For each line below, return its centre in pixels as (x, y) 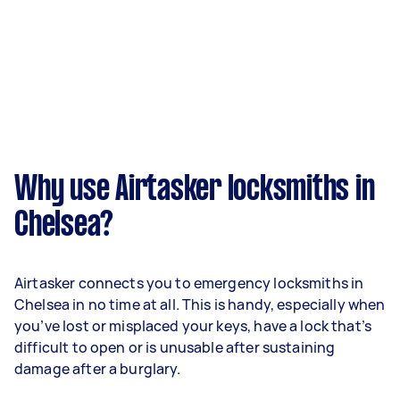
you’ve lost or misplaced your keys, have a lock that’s (193, 326)
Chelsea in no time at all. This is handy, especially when (200, 304)
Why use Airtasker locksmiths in (195, 190)
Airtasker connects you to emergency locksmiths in (189, 283)
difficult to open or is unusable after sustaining (175, 347)
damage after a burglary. (99, 369)
